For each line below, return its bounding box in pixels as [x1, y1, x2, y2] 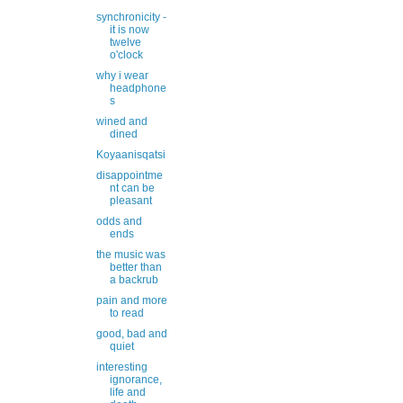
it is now [109, 23, 149, 36]
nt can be [109, 182, 155, 194]
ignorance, [109, 373, 162, 386]
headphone [109, 82, 166, 94]
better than [109, 261, 162, 273]
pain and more [95, 294, 167, 307]
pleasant [109, 194, 152, 207]
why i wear [95, 69, 148, 82]
